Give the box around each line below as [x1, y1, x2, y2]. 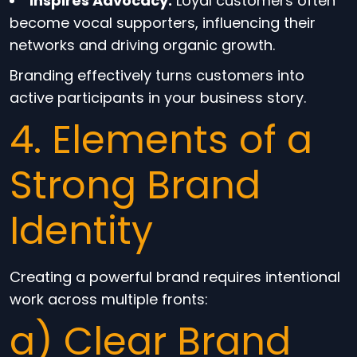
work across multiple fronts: [10, 289, 208, 309]
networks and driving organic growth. [10, 35, 275, 55]
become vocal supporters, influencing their [10, 13, 316, 33]
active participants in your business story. [10, 88, 306, 108]
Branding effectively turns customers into [10, 65, 304, 85]
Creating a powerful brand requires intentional [10, 267, 340, 287]
